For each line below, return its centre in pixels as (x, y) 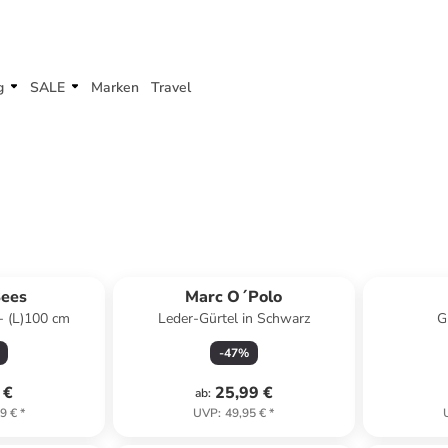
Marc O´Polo (234, 297)
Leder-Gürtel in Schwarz (233, 318)
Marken (115, 87)
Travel (171, 87)
